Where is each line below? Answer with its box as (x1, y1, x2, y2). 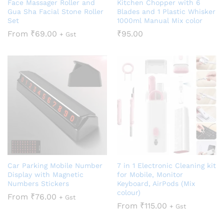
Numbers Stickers (7, 179, 69, 187)
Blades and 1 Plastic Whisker (117, 7, 215, 15)
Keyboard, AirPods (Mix (117, 179, 195, 187)
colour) (117, 188, 140, 196)
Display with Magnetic (7, 170, 83, 178)
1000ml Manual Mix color (117, 16, 202, 24)
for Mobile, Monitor (117, 170, 183, 178)
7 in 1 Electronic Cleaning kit (117, 161, 216, 169)
